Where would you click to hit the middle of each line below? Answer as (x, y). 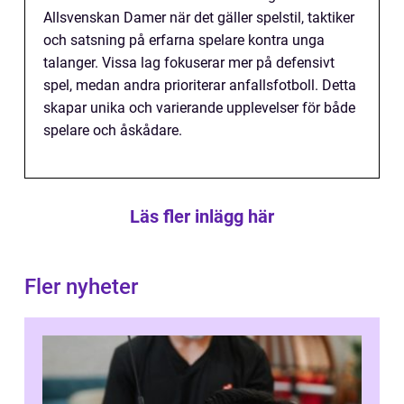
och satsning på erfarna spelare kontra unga (184, 41)
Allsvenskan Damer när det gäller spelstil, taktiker (199, 18)
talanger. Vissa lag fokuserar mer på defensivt (189, 63)
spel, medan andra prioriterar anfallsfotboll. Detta (200, 86)
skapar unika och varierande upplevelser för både (199, 108)
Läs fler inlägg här (202, 217)
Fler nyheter (81, 287)
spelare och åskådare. (113, 131)
